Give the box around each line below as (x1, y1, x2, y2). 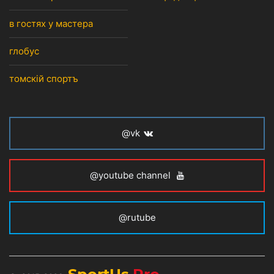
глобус (9, 45, 39, 57)
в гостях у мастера (9, 18, 93, 30)
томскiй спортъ (9, 73, 78, 85)
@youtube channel (90, 169, 173, 182)
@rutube (118, 212, 156, 224)
